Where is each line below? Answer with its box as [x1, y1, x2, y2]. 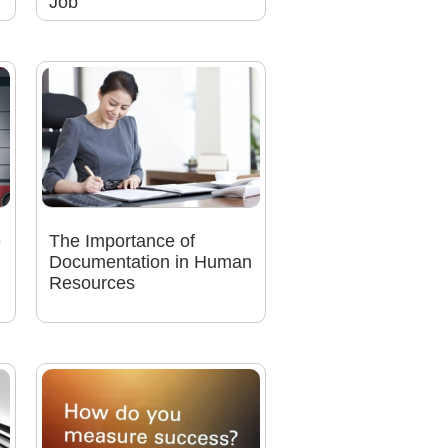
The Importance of [48, 231, 195, 252]
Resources [48, 273, 135, 294]
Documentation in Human [48, 252, 252, 273]
